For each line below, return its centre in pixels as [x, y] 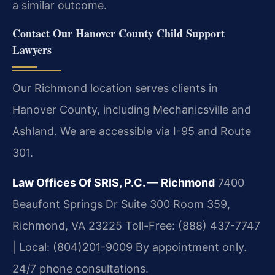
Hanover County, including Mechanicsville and [132, 109]
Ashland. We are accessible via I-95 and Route [132, 131]
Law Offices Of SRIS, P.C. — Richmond [114, 183]
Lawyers [32, 49]
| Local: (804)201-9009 [72, 247]
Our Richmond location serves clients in [115, 88]
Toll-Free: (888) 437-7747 [191, 226]
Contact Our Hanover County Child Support [118, 33]
